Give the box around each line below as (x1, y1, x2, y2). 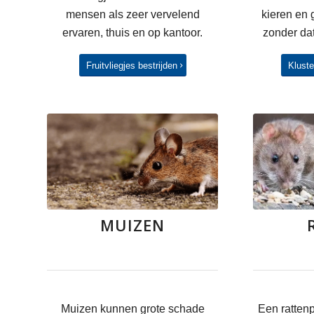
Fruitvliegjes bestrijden (86, 60, 177, 71)
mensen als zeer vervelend (65, 8, 200, 20)
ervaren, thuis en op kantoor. (62, 26, 203, 39)
